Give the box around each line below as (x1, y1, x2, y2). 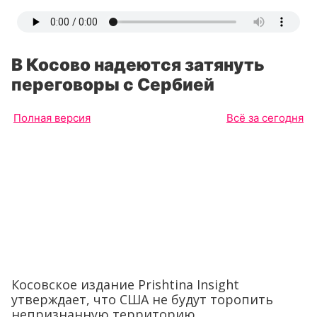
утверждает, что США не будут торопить (11, 290, 273, 308)
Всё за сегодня (226, 111, 304, 125)
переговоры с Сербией (11, 74, 214, 95)
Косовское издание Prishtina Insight (11, 275, 239, 293)
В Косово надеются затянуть (11, 54, 265, 75)
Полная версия (13, 111, 91, 125)
